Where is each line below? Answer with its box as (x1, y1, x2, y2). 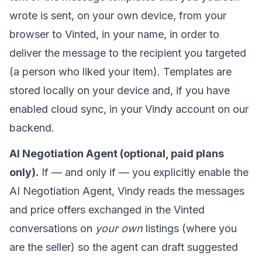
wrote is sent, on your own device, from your (9, 9, 226, 22)
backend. (9, 122, 54, 134)
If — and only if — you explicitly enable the (39, 166, 249, 178)
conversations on (9, 222, 95, 235)
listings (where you (143, 222, 237, 235)
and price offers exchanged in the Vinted (9, 204, 205, 216)
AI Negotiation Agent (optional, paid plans (9, 147, 224, 160)
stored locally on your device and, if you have (9, 84, 230, 96)
